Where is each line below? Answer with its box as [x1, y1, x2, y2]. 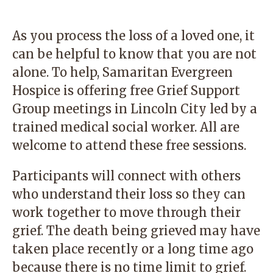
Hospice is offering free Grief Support [12, 83, 240, 98]
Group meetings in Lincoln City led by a [12, 101, 257, 116]
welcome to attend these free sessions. [12, 138, 246, 153]
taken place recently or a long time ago [12, 241, 253, 257]
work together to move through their [12, 205, 241, 220]
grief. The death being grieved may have [12, 223, 260, 238]
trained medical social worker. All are [12, 119, 239, 135]
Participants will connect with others [12, 168, 241, 183]
